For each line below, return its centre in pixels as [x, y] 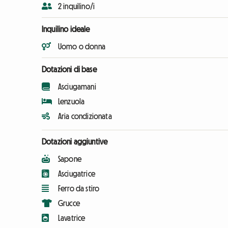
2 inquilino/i [77, 6]
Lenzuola [72, 101]
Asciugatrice [77, 173]
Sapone [70, 159]
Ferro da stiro [79, 188]
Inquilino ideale [66, 29]
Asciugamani [77, 86]
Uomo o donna [82, 46]
